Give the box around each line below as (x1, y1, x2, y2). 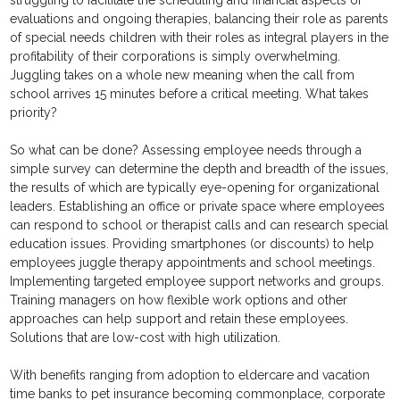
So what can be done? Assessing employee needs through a (10, 143, 362, 158)
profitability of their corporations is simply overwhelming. (10, 49, 341, 64)
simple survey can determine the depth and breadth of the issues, (10, 162, 389, 177)
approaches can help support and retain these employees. (10, 312, 349, 327)
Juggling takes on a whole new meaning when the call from (10, 68, 355, 83)
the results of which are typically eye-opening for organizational (10, 180, 380, 196)
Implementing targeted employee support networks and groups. (10, 274, 385, 289)
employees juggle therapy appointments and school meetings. (10, 255, 376, 271)
